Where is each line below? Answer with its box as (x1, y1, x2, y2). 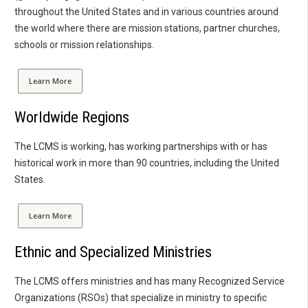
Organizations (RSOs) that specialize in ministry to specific (14, 292, 267, 304)
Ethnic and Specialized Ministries (14, 243, 212, 261)
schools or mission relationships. (14, 39, 154, 51)
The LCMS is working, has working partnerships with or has (14, 141, 267, 153)
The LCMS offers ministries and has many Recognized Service (14, 276, 285, 287)
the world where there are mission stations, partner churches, (14, 23, 280, 34)
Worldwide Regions (14, 108, 129, 126)
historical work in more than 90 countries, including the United (14, 157, 279, 169)
